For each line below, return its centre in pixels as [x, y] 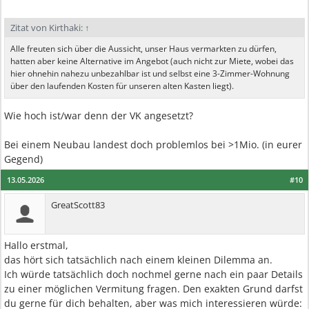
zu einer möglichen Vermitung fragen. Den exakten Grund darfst [153, 289]
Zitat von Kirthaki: [48, 28]
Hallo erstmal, [36, 245]
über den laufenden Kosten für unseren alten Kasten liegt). [122, 86]
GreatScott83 [78, 205]
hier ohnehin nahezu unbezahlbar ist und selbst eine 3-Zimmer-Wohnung [150, 73]
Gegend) [23, 159]
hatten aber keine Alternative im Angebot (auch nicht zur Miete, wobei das [152, 61]
